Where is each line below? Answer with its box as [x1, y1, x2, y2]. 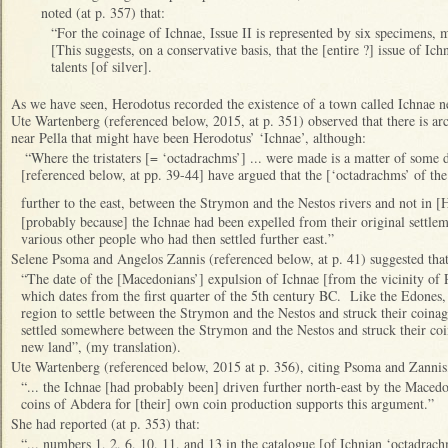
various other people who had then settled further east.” [21, 229, 334, 248]
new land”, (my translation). [21, 337, 181, 356]
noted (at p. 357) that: [41, 3, 165, 22]
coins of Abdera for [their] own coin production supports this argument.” [21, 394, 434, 413]
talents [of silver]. [51, 57, 152, 76]
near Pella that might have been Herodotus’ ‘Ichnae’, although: [11, 128, 366, 147]
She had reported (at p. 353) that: [11, 414, 200, 433]
